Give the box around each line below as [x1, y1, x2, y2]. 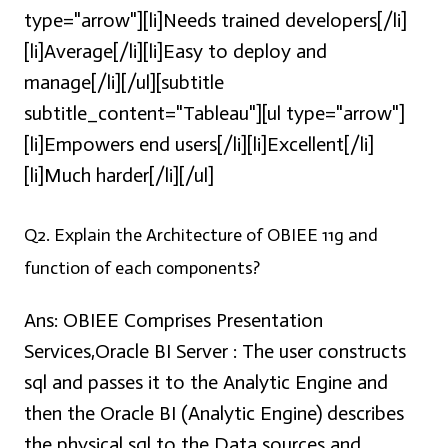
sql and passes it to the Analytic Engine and [24, 370, 388, 395]
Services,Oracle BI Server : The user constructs [24, 339, 406, 364]
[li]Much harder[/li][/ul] [24, 163, 214, 188]
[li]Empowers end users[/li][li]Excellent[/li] [24, 132, 374, 157]
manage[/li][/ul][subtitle [24, 70, 224, 95]
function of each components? [24, 257, 260, 280]
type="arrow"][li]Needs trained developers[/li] [24, 8, 407, 33]
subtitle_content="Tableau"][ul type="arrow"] [24, 101, 405, 126]
